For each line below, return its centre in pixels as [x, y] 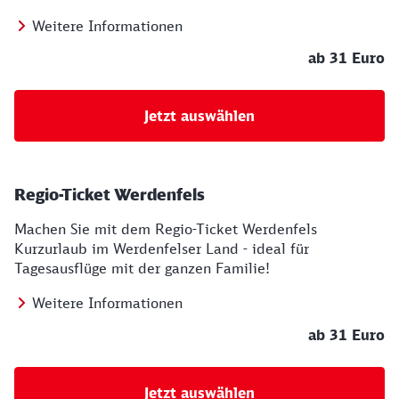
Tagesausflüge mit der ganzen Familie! [142, 268]
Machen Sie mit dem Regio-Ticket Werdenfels [166, 229]
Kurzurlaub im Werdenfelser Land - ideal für [162, 248]
